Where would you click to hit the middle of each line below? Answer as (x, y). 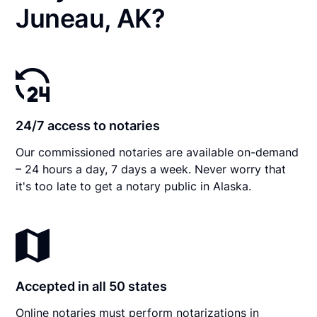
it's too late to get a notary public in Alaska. (134, 186)
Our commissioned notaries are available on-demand (157, 152)
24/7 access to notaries (88, 125)
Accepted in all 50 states (92, 286)
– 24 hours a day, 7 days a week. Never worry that (151, 169)
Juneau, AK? (91, 18)
